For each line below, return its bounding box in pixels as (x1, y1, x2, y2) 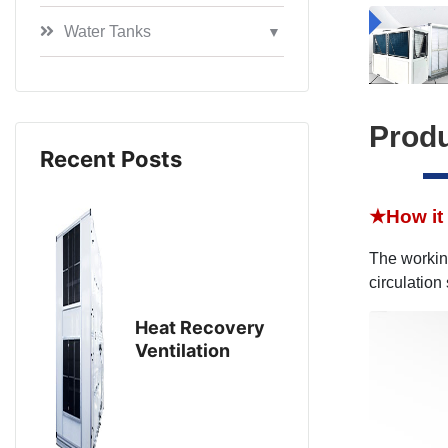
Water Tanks (64, 22, 151, 40)
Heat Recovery (134, 316, 265, 338)
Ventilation (134, 339, 230, 361)
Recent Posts (40, 145, 182, 172)
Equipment (134, 362, 229, 384)
